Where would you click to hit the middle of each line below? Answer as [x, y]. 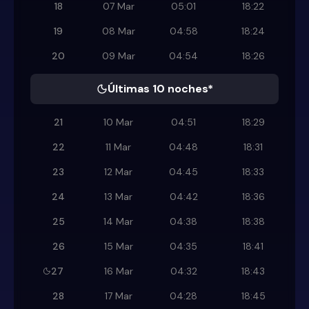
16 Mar [118, 271]
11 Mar [118, 147]
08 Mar [118, 31]
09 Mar [118, 56]
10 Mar [118, 122]
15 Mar [118, 247]
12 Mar [118, 172]
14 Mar [118, 222]
